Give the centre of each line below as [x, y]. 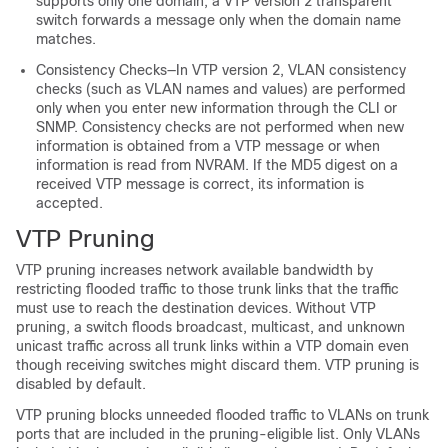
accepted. [69, 203]
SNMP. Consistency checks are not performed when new [220, 127]
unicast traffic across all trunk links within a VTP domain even [212, 346]
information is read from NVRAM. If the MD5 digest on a [217, 165]
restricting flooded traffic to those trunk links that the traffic [207, 289]
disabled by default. [81, 384]
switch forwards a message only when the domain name [218, 20]
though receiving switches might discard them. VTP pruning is [217, 365]
